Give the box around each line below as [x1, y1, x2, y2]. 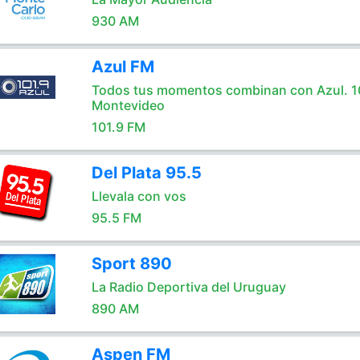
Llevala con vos [91, 188, 186, 204]
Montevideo [91, 97, 165, 113]
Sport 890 [91, 254, 172, 273]
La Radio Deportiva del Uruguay [91, 279, 286, 295]
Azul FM [91, 57, 154, 76]
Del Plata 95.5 [91, 163, 202, 182]
